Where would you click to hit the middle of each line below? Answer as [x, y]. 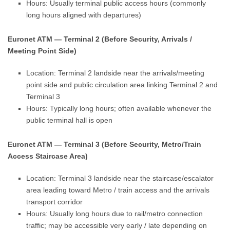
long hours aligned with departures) [84, 15]
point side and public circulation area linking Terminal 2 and [122, 85]
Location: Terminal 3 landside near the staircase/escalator [120, 178]
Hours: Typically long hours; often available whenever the [119, 108]
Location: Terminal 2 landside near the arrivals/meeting [116, 73]
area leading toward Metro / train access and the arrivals [118, 190]
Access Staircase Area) [48, 156]
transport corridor [55, 202]
